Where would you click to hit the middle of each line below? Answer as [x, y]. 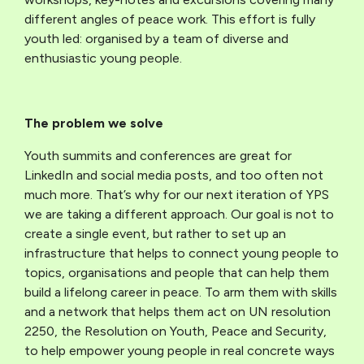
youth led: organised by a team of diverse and [156, 39]
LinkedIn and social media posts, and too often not [174, 175]
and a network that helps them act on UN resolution [178, 312]
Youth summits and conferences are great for [158, 156]
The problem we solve [94, 123]
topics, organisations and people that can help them [177, 273]
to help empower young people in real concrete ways [180, 351]
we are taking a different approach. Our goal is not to [179, 214]
